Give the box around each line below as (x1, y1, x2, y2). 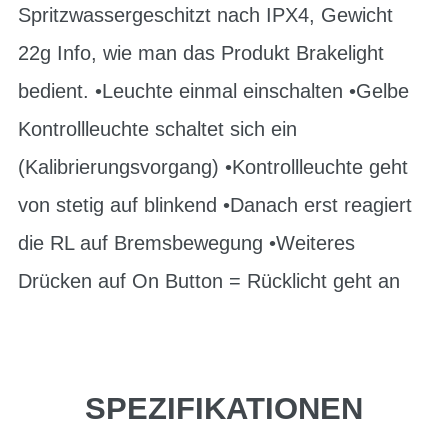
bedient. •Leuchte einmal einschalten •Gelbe (18, 80, 409, 102)
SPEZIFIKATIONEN (85, 391, 363, 426)
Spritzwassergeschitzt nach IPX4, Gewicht (18, 4, 393, 26)
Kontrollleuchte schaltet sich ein (18, 118, 297, 140)
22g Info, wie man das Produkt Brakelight (18, 42, 384, 64)
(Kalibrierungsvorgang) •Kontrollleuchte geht (18, 156, 408, 178)
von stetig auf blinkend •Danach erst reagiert (18, 194, 412, 216)
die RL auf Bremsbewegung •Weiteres (18, 232, 355, 254)
